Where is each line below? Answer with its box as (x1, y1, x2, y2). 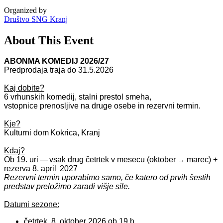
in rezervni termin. (136, 102, 201, 111)
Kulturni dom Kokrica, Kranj (4, 128, 100, 137)
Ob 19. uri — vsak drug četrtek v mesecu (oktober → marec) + (4, 155, 218, 164)
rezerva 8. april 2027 (4, 164, 78, 173)
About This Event (4, 33, 94, 47)
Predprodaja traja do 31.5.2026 (4, 66, 113, 75)
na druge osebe (79, 102, 136, 111)
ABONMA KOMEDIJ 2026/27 (4, 57, 109, 66)
